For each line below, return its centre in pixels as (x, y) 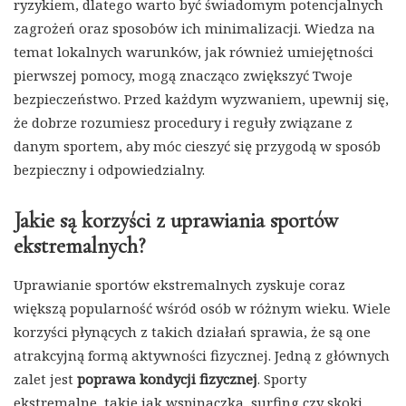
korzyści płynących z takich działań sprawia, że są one (192, 332)
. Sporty (282, 379)
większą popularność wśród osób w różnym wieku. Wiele (202, 309)
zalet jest (45, 379)
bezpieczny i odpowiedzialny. (109, 170)
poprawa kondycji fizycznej (167, 379)
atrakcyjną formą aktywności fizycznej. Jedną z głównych (202, 356)
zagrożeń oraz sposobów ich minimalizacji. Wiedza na (194, 29)
